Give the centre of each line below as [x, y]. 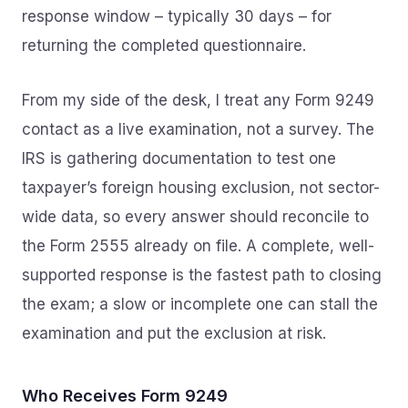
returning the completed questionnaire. [164, 46]
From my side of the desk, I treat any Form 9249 [198, 100]
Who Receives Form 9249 [125, 396]
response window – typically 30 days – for [177, 16]
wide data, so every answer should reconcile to [195, 217]
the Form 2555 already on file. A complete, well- [198, 246]
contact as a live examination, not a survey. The [198, 129]
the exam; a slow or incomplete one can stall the [200, 304]
